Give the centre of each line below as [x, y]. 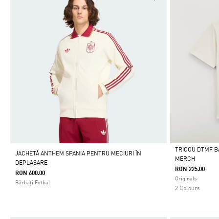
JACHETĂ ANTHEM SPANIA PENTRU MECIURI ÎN [78, 154]
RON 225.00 [190, 170]
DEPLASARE [31, 164]
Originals [186, 179]
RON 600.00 [30, 174]
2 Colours [188, 189]
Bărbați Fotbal [33, 183]
